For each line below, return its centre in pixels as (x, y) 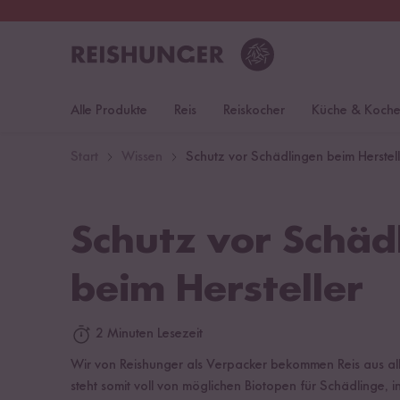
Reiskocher (254, 111)
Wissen (142, 157)
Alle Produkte (109, 111)
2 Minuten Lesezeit (147, 334)
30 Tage (104, 11)
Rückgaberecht (169, 11)
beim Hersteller (217, 290)
